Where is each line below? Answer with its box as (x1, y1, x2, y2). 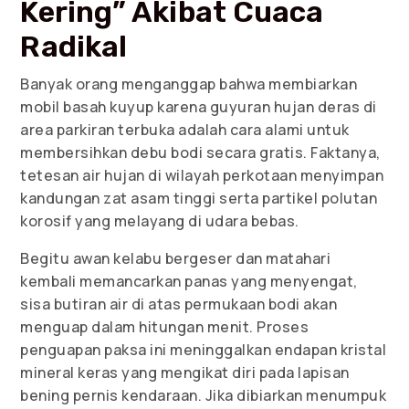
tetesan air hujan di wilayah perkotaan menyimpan (20, 165, 384, 186)
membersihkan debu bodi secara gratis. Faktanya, (20, 142, 381, 163)
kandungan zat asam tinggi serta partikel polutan (20, 188, 378, 209)
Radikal (20, 29, 128, 65)
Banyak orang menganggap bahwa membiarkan (20, 74, 358, 95)
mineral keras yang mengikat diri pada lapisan (20, 362, 350, 383)
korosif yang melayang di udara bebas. (20, 211, 299, 232)
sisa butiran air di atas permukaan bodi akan (20, 294, 338, 315)
